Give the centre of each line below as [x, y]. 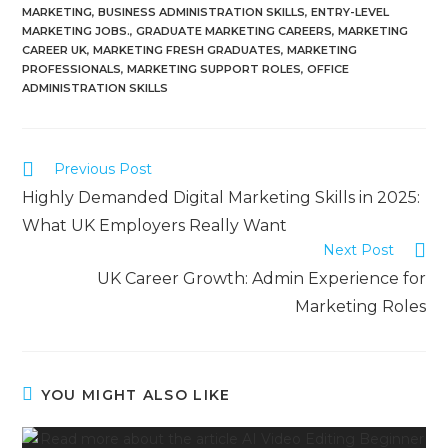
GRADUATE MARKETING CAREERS [234, 30]
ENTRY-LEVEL [350, 11]
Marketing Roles [360, 306]
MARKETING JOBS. [76, 30]
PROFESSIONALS [72, 68]
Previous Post [103, 168]
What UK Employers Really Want [155, 225]
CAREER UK [55, 49]
